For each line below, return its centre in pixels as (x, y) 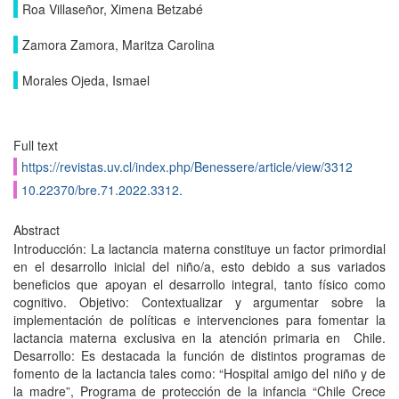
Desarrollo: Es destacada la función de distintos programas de (199, 355)
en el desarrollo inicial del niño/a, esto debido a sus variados (199, 266)
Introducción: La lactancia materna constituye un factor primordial (199, 248)
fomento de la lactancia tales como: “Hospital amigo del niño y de (199, 373)
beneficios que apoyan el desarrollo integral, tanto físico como (199, 284)
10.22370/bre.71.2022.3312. (102, 190)
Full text (36, 145)
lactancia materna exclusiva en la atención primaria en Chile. (199, 338)
